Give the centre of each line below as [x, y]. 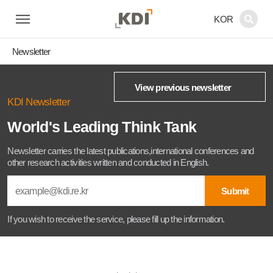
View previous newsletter [183, 87]
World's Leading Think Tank [102, 127]
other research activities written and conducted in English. [108, 162]
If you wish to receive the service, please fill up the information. [116, 219]
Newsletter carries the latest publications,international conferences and [131, 151]
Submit [235, 191]
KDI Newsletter [39, 102]
